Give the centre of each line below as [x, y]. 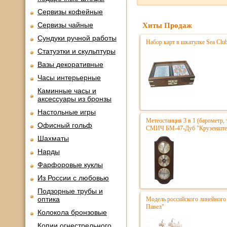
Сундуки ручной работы [77, 38]
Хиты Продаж [167, 25]
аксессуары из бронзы [74, 99]
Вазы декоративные [70, 64]
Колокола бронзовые [72, 212]
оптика [49, 199]
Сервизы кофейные [70, 12]
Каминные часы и [67, 91]
